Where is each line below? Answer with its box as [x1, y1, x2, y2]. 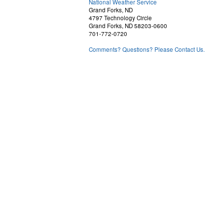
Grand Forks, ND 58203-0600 [89, 22, 167, 30]
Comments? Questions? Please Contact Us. [89, 45, 205, 53]
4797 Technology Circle [89, 14, 152, 22]
